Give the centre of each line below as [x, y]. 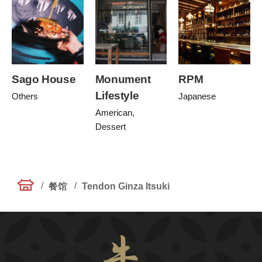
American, [115, 112]
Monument [123, 79]
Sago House [44, 79]
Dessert [110, 126]
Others [25, 96]
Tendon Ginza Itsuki [126, 186]
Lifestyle [117, 95]
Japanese [197, 96]
